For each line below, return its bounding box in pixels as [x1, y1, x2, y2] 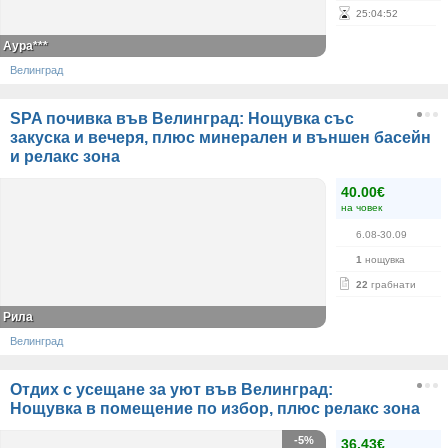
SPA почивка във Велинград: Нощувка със [10, 110, 354, 127]
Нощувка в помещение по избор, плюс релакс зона [10, 400, 420, 417]
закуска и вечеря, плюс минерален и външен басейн [10, 129, 431, 146]
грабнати [368, 279, 416, 290]
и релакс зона [10, 148, 120, 165]
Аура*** [3, 39, 48, 53]
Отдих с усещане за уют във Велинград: [10, 381, 333, 398]
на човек [341, 202, 382, 213]
